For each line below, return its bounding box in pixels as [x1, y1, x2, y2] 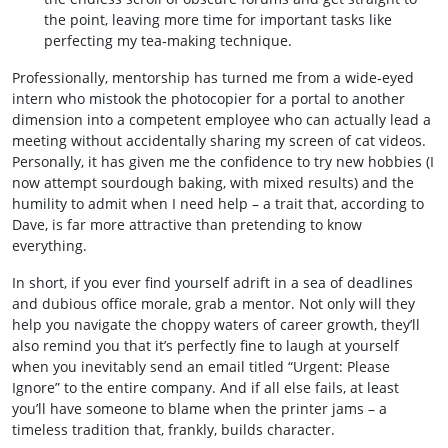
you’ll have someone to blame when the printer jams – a [12, 399, 387, 418]
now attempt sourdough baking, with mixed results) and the [12, 173, 414, 192]
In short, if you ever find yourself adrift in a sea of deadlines [12, 273, 413, 292]
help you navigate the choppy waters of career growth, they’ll [12, 315, 420, 334]
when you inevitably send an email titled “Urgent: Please [12, 357, 390, 376]
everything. [12, 236, 87, 255]
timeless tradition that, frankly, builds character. [12, 420, 335, 439]
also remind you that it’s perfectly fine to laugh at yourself [12, 336, 399, 355]
